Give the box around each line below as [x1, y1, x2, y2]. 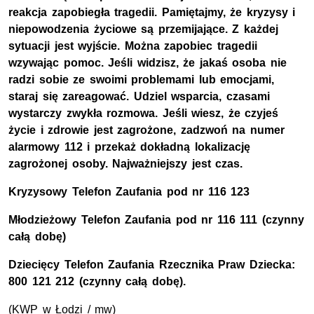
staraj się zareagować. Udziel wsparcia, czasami [8, 90, 270, 103]
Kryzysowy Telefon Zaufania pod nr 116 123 [8, 186, 250, 198]
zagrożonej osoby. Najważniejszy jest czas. [8, 158, 243, 170]
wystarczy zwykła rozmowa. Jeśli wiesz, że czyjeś [8, 107, 279, 120]
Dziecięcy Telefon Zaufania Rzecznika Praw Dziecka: [8, 259, 295, 271]
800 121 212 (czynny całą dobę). [8, 275, 186, 288]
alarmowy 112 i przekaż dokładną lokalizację [8, 141, 250, 153]
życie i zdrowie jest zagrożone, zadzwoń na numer [8, 124, 285, 137]
